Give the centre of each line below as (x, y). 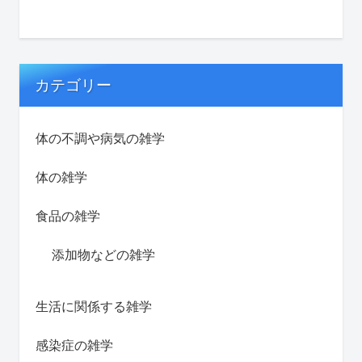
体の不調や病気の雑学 (100, 139)
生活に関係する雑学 (94, 307)
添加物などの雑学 (103, 255)
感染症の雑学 (74, 346)
